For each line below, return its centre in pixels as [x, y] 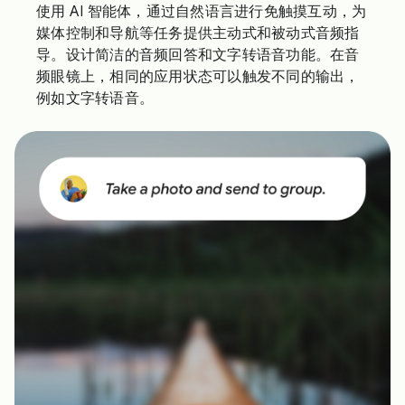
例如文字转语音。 [95, 98]
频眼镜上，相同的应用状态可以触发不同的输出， [198, 76]
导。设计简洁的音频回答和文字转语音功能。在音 [198, 55]
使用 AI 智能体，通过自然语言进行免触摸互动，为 [202, 11]
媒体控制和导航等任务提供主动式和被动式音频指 [198, 33]
